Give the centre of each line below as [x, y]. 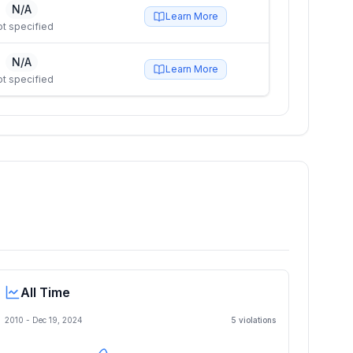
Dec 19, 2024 [58, 320]
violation [254, 320]
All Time [45, 292]
